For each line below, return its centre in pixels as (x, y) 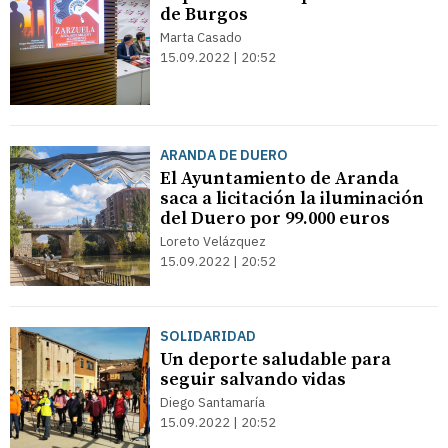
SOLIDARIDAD (208, 336)
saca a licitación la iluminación (292, 198)
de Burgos (204, 14)
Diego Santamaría (212, 402)
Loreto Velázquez (213, 241)
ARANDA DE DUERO (224, 155)
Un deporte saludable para (275, 359)
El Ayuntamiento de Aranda (279, 178)
